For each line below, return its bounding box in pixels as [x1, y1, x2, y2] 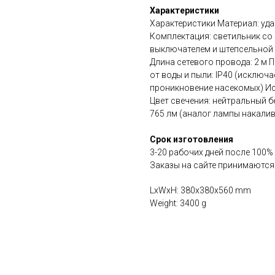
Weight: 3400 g [150, 198, 206, 208]
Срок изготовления [150, 134, 233, 144]
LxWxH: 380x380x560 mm [150, 185, 251, 195]
